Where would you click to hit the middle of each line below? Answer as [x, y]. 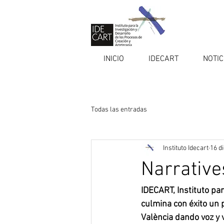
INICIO [113, 59]
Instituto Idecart [186, 148]
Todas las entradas [119, 109]
